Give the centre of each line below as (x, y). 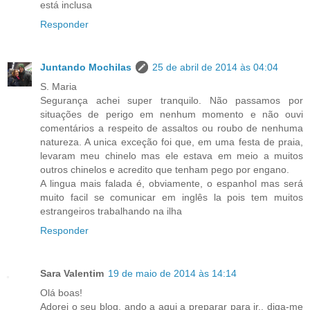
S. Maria (58, 86)
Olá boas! (61, 292)
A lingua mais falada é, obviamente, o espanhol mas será (172, 183)
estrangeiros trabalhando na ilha (111, 211)
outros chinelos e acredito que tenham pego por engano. (165, 169)
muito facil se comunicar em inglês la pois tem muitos (172, 197)
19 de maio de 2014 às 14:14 (172, 273)
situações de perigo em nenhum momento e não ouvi (172, 114)
